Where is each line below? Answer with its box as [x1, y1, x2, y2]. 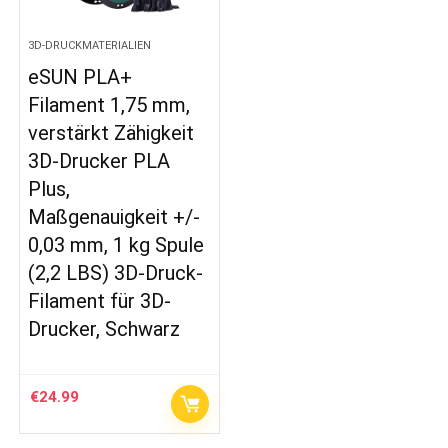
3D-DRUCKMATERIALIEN [28, 38, 152, 52]
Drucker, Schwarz [28, 316, 181, 341]
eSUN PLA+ [28, 64, 133, 89]
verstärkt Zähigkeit [28, 120, 195, 145]
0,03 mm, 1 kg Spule [28, 232, 205, 257]
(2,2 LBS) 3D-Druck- [28, 260, 204, 285]
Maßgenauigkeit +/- [28, 204, 201, 229]
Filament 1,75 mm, [28, 92, 191, 117]
